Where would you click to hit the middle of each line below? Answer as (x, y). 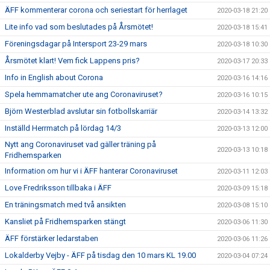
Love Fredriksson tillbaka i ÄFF (58, 188)
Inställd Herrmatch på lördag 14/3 (63, 128)
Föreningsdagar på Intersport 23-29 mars (76, 44)
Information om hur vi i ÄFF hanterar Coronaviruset (91, 171)
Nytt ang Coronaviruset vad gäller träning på (80, 145)
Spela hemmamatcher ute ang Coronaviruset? (84, 95)
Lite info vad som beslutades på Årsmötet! (79, 27)
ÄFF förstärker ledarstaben (52, 239)
